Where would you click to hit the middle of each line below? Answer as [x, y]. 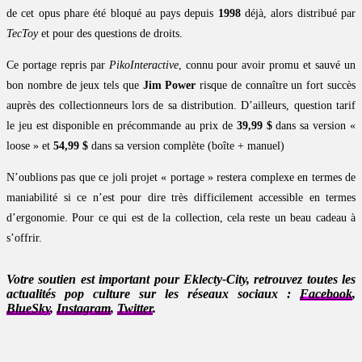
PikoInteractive [143, 65]
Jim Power [169, 86]
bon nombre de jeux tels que [75, 86]
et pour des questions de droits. [110, 34]
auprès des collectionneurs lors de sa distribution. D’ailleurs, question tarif [181, 106]
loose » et [30, 146]
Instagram [84, 309]
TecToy [22, 34]
